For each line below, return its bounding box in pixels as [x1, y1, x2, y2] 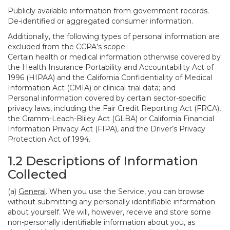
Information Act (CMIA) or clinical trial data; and [8, 83, 176, 92]
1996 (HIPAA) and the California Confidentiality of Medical [8, 73, 212, 82]
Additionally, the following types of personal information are [8, 32, 220, 41]
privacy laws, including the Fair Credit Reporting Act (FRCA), [8, 104, 221, 113]
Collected [8, 167, 67, 182]
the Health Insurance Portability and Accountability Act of [8, 63, 214, 72]
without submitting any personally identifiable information [8, 197, 215, 206]
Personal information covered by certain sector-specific [8, 93, 206, 103]
